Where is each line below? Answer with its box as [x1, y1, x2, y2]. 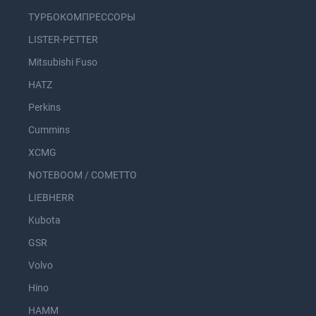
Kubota [28, 214, 61, 226]
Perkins [28, 102, 61, 113]
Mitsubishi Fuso [28, 56, 97, 68]
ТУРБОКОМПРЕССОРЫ [28, 11, 135, 23]
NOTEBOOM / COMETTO [28, 169, 137, 181]
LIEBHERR [28, 192, 74, 203]
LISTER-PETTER [28, 34, 98, 45]
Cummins [28, 124, 70, 135]
